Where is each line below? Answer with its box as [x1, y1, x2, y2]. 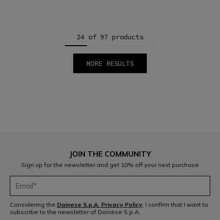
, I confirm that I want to [142, 201, 208, 209]
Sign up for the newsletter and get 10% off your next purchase [21, 161, 199, 169]
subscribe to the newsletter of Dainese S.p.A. [10, 208, 140, 216]
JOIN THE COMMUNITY [69, 149, 151, 159]
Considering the [10, 201, 57, 209]
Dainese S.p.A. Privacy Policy [57, 201, 142, 209]
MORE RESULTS [86, 59, 134, 68]
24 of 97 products [77, 32, 143, 42]
